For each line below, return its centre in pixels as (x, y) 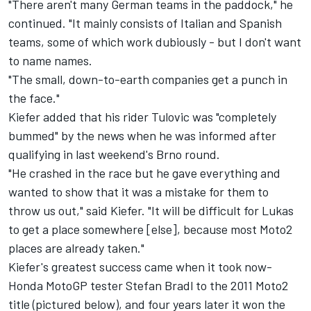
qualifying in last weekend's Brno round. (114, 154)
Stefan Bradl (159, 286)
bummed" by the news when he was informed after (142, 136)
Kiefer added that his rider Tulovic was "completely (142, 117)
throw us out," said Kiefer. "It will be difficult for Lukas (151, 211)
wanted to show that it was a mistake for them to (138, 192)
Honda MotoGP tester (67, 286)
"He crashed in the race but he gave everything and (144, 173)
